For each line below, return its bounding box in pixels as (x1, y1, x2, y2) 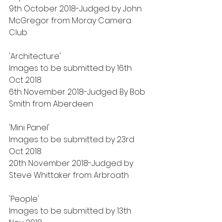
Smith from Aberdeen (9, 98, 93, 110)
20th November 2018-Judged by (9, 158, 135, 169)
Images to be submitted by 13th (9, 205, 133, 217)
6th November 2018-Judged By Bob (9, 86, 147, 98)
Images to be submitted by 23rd (9, 134, 136, 145)
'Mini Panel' (9, 122, 50, 133)
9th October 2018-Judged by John (9, 3, 144, 14)
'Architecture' (9, 51, 61, 62)
